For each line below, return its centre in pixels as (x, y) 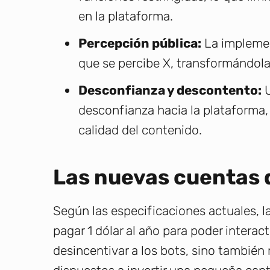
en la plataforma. (126, 16)
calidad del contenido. (140, 130)
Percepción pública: (140, 43)
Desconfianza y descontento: (170, 90)
